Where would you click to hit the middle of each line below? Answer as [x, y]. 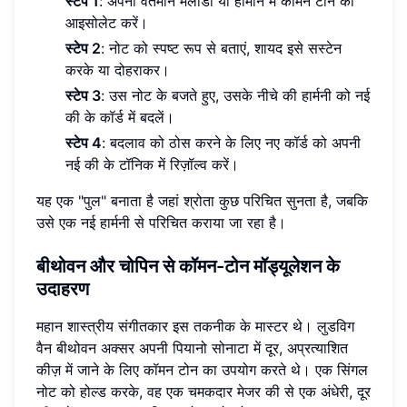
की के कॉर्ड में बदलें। [120, 118]
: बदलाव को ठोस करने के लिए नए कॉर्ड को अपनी [231, 143]
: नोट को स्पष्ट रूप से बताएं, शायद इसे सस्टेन [221, 49]
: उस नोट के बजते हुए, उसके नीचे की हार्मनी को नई [235, 96]
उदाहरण [63, 289]
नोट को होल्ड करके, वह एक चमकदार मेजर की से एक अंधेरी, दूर [203, 392]
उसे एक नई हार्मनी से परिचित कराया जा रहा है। [161, 223]
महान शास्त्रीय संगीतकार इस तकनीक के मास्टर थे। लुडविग [195, 327]
